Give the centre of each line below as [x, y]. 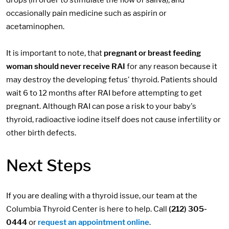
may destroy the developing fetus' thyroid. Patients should [112, 79]
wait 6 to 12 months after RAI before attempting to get [104, 93]
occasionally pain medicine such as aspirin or [86, 13]
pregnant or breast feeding [152, 53]
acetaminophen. [35, 26]
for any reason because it [171, 66]
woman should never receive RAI [66, 66]
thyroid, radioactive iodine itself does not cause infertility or [113, 119]
